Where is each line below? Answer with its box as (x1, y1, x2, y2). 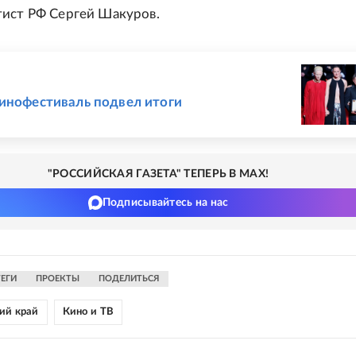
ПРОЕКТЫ (36, 274, 79, 283)
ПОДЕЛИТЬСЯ (99, 274, 159, 283)
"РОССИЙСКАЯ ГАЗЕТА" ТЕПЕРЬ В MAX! (47, 168, 269, 180)
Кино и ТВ (62, 307, 114, 317)
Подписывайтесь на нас (102, 197, 229, 208)
